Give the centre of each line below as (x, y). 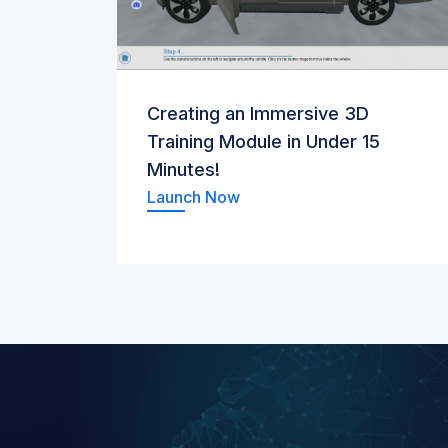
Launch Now (193, 197)
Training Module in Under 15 (263, 141)
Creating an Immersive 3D (258, 113)
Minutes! (183, 169)
